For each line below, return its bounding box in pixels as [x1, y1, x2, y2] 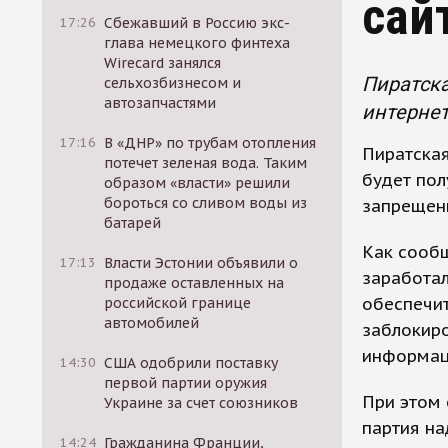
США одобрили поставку [104, 354, 279, 372]
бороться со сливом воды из [104, 194, 308, 212]
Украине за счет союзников [104, 394, 299, 412]
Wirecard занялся [104, 54, 222, 72]
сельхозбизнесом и [104, 74, 242, 92]
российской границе [104, 294, 252, 312]
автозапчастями [104, 94, 217, 112]
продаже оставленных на [104, 274, 285, 292]
